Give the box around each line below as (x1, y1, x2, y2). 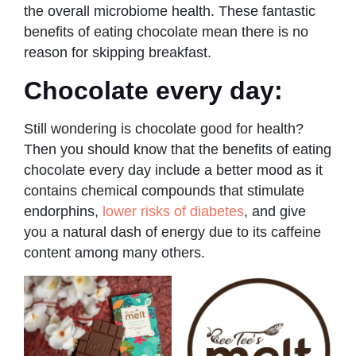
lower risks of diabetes (103, 203, 244, 219)
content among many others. (24, 244, 209, 261)
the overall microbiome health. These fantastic (24, 2, 315, 19)
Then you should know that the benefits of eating (24, 141, 331, 157)
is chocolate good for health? (121, 120, 304, 137)
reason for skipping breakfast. (24, 44, 215, 60)
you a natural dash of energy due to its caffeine (24, 223, 321, 240)
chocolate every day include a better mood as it (24, 161, 323, 178)
